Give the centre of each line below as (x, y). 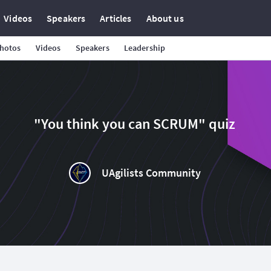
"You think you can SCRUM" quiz (135, 124)
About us (165, 18)
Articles (116, 18)
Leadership (145, 48)
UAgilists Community (151, 173)
